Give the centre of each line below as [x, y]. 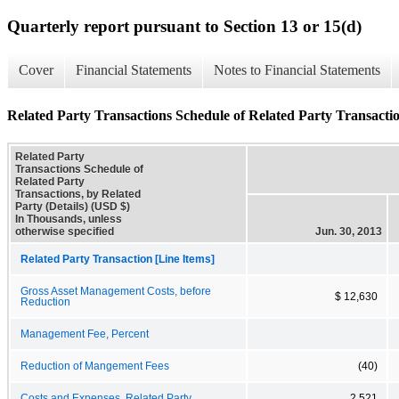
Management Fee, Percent [85, 334]
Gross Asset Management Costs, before [116, 291]
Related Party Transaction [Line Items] [118, 259]
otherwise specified [65, 231]
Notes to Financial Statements [297, 70]
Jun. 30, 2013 [349, 231]
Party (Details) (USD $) [73, 206]
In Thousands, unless [69, 219]
